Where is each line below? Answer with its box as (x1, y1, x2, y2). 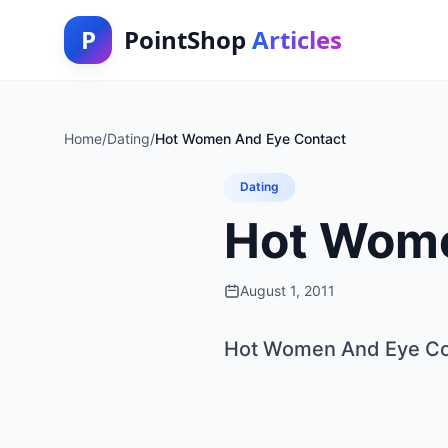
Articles (252, 23, 342, 56)
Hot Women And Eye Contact (155, 130, 346, 147)
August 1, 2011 (240, 282, 335, 299)
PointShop (124, 23, 252, 56)
